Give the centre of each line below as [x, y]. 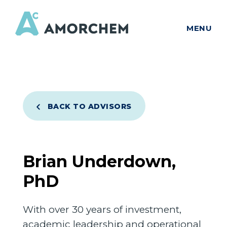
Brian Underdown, [99, 162]
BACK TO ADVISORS [89, 106]
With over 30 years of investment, [102, 209]
